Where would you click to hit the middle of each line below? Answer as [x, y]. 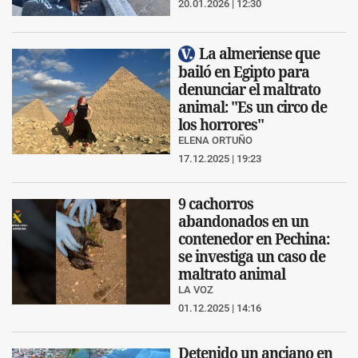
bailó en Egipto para [244, 72]
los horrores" [221, 125]
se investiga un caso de [252, 257]
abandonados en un [243, 221]
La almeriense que [259, 53]
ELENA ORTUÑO [215, 141]
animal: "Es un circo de [253, 107]
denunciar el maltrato [249, 89]
